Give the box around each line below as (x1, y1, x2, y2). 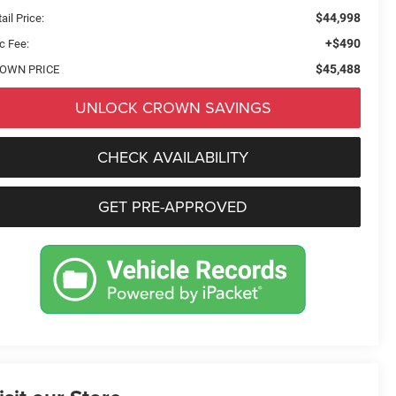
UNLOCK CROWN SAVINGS (74, 95, 271, 118)
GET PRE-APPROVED (98, 194, 247, 217)
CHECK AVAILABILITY (97, 145, 248, 168)
